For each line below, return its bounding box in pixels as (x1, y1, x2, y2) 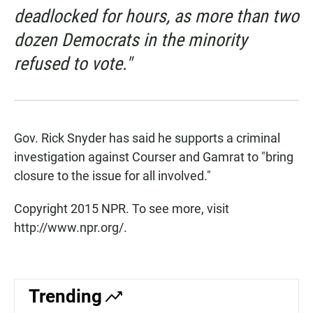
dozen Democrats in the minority (14, 29, 247, 51)
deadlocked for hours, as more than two (14, 6, 299, 27)
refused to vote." (14, 53, 131, 75)
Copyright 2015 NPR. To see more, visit (14, 201, 229, 217)
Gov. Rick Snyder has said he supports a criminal (14, 131, 280, 146)
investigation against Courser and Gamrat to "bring (14, 150, 293, 165)
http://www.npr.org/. (14, 220, 127, 235)
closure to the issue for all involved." (14, 168, 211, 184)
